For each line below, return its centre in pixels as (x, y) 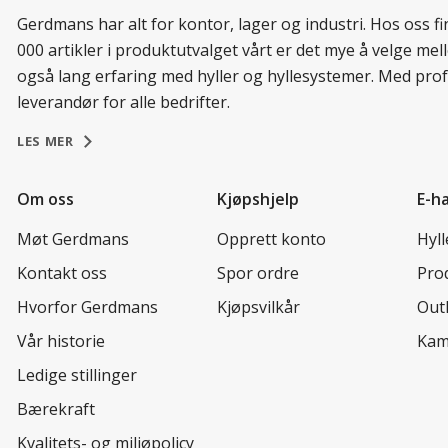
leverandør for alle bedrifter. (123, 101)
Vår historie (61, 340)
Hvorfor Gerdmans (87, 306)
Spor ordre (258, 272)
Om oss (45, 198)
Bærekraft (56, 408)
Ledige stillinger (77, 374)
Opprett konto (271, 238)
